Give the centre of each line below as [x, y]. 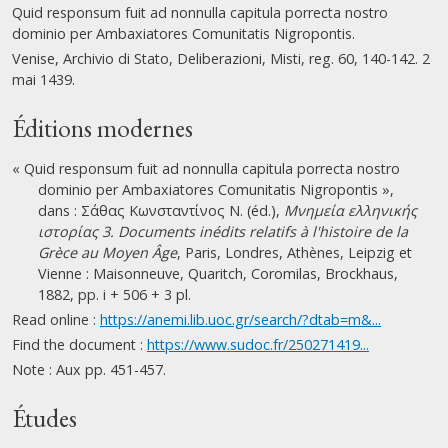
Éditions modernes [102, 128]
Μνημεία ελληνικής [350, 210]
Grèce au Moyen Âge [107, 252]
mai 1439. [43, 79]
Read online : [56, 319]
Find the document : [79, 344]
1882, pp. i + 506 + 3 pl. [114, 294]
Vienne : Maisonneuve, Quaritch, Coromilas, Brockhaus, [218, 273]
